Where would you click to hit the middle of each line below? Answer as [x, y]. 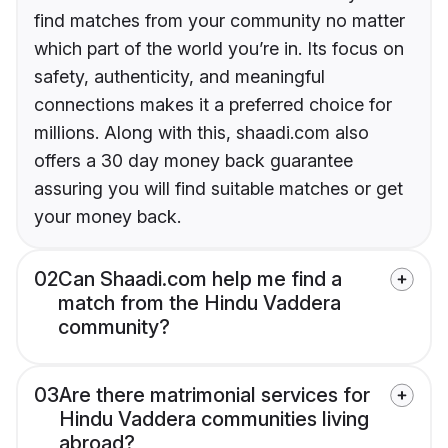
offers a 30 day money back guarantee [193, 161]
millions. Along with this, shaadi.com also [201, 133]
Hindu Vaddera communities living [214, 419]
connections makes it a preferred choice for [213, 105]
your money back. [107, 217]
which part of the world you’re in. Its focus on [219, 49]
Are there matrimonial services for [214, 395]
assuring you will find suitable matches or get [218, 189]
